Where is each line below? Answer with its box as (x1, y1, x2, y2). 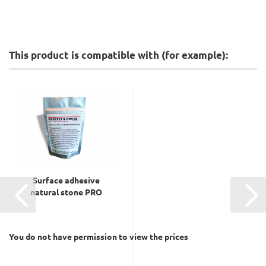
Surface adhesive (33, 175, 100, 185)
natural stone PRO (30, 186, 102, 197)
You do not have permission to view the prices (9, 231, 188, 242)
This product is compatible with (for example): (9, 49, 228, 61)
